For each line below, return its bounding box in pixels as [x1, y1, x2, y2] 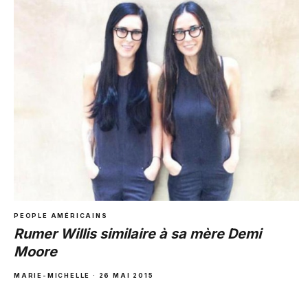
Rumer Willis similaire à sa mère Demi [14, 225, 261, 243]
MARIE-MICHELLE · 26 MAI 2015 [14, 272, 154, 280]
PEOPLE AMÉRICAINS [14, 212, 108, 220]
